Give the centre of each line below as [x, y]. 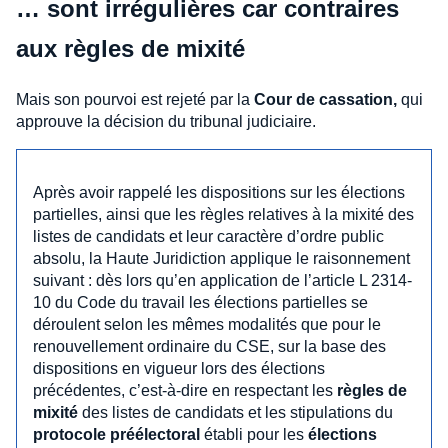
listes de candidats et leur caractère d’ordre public [208, 236]
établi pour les [254, 434]
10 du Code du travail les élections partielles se [200, 302]
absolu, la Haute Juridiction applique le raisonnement [221, 258]
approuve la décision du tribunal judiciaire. [166, 121]
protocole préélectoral [116, 434]
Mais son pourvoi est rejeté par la [135, 99]
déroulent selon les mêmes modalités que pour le [207, 324]
